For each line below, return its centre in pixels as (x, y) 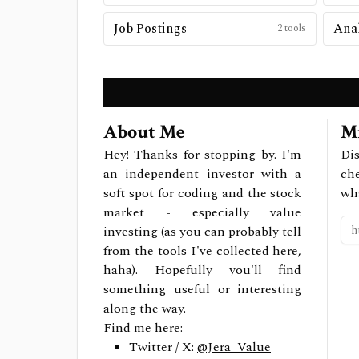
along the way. (145, 309)
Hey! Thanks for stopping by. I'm (203, 155)
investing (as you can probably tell (203, 232)
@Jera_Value (234, 347)
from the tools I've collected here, (203, 251)
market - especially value (203, 212)
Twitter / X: (161, 347)
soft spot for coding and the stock (203, 193)
